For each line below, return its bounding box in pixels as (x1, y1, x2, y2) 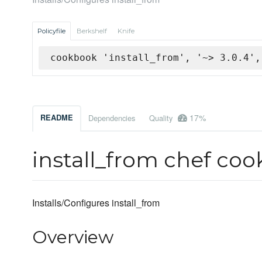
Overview (32, 226, 113, 249)
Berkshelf (77, 27, 107, 36)
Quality (149, 112, 175, 124)
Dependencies (88, 112, 135, 124)
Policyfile (37, 27, 65, 36)
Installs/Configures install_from (32, 196, 160, 210)
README (40, 112, 73, 123)
